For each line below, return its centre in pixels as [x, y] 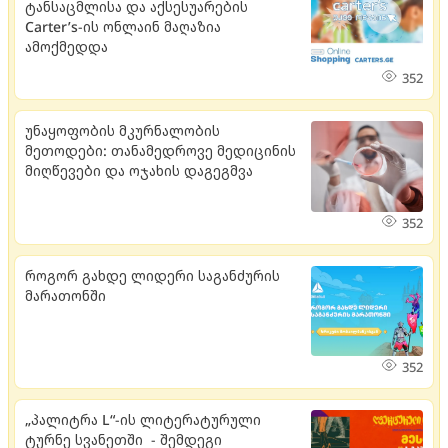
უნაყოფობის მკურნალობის [122, 130]
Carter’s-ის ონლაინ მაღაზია [123, 26]
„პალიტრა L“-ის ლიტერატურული [143, 419]
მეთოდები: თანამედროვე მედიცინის [160, 150]
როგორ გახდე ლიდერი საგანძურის [152, 275]
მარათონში [65, 295]
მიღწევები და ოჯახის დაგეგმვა [139, 170]
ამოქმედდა [66, 46]
